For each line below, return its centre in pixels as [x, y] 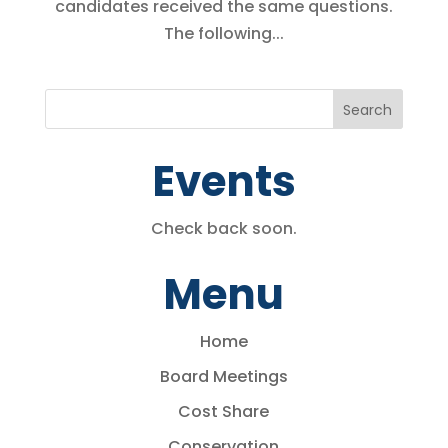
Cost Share [224, 411]
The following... [223, 33]
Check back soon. [223, 228]
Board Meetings [223, 376]
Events [223, 181]
